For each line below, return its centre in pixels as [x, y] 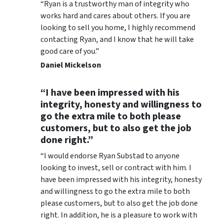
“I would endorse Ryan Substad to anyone [110, 156]
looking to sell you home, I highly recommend [118, 28]
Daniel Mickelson [71, 65]
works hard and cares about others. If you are [115, 16]
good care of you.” [70, 52]
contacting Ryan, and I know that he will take [117, 40]
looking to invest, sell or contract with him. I [116, 168]
